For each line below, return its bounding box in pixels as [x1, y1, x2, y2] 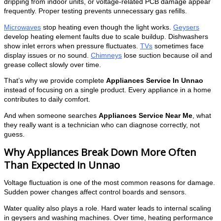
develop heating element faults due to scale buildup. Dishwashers [4, 33, 208, 40]
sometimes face [152, 42, 204, 50]
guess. [4, 131, 25, 139]
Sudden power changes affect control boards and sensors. [4, 188, 186, 196]
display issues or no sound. [4, 51, 91, 59]
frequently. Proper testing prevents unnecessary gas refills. [4, 7, 187, 15]
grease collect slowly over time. [4, 61, 101, 69]
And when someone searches [4, 112, 99, 120]
